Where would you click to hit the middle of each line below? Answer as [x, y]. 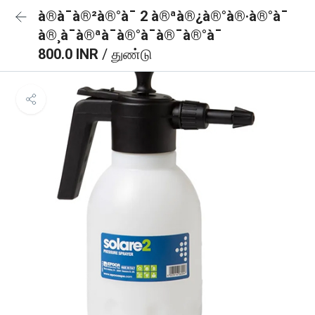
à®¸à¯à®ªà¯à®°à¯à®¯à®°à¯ [130, 35]
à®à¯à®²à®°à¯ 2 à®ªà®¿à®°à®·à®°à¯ [163, 16]
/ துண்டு [127, 54]
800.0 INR [70, 54]
